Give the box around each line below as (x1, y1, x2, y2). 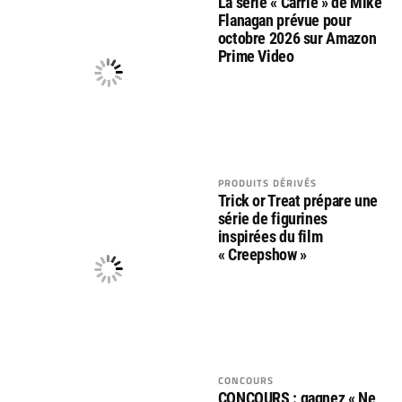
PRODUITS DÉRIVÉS (217, 174, 318, 190)
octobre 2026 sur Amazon (217, 29, 377, 48)
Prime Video (217, 47, 294, 66)
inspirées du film (217, 226, 323, 246)
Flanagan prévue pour (217, 11, 352, 31)
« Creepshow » (217, 244, 307, 264)
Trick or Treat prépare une (217, 190, 379, 210)
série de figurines (217, 208, 328, 228)
